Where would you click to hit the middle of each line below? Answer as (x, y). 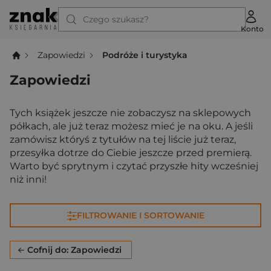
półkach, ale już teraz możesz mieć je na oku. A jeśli (131, 126)
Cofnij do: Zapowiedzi (74, 250)
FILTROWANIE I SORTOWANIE (140, 215)
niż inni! (29, 179)
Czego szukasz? (116, 19)
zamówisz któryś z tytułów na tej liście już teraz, (123, 139)
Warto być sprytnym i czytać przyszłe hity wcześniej (134, 166)
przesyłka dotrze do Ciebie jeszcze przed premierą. (131, 153)
